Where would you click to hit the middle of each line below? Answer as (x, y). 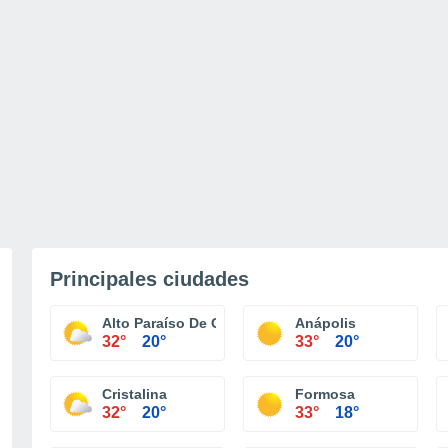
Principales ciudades (149, 279)
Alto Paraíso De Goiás (176, 323)
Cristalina (134, 394)
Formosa (325, 394)
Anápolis (325, 323)
